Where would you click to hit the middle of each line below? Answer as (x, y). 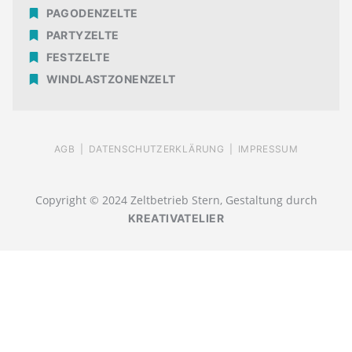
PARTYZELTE (82, 35)
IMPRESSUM (268, 148)
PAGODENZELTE (92, 13)
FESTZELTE (78, 57)
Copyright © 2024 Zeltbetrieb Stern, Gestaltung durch (176, 200)
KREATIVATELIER (176, 218)
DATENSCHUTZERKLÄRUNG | (163, 148)
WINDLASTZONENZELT (111, 79)
